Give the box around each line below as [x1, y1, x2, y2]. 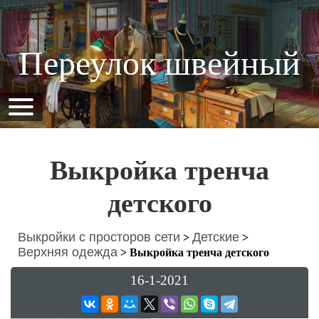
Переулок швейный [19, 44, 300, 82]
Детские [192, 230, 239, 244]
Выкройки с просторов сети [18, 230, 180, 244]
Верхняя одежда [18, 245, 117, 259]
